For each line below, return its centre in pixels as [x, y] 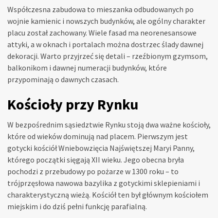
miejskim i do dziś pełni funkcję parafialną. [77, 207]
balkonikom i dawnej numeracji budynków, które [87, 68]
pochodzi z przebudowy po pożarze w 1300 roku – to [93, 172]
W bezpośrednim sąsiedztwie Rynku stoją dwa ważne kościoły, [109, 125]
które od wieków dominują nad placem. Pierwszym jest [98, 136]
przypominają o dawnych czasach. [63, 80]
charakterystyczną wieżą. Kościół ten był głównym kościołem [108, 195]
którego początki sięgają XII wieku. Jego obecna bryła [96, 160]
